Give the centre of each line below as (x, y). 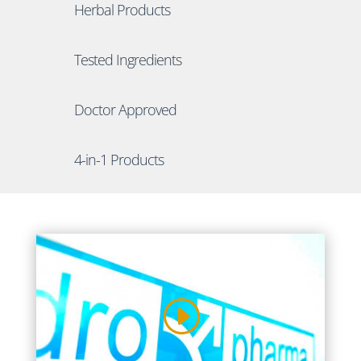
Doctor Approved (125, 110)
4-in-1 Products (118, 160)
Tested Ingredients (127, 60)
